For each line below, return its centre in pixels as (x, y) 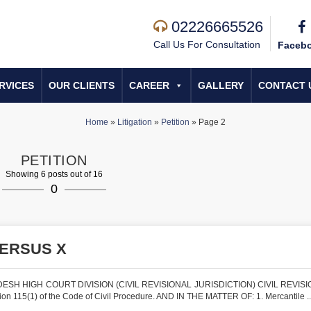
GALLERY (221, 85)
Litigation (135, 122)
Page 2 (212, 122)
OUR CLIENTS (82, 85)
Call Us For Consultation (207, 44)
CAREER (149, 85)
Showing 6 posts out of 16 (54, 174)
